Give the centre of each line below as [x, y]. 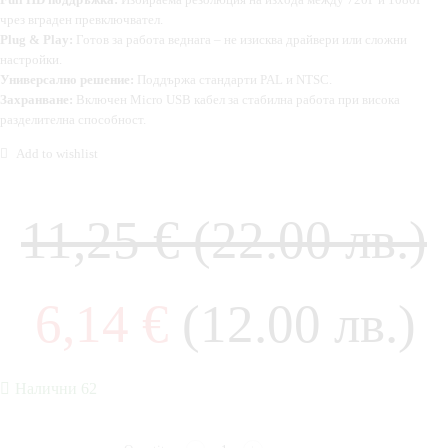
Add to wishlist [57, 154]
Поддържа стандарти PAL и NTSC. [233, 80]
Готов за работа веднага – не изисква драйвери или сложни [240, 40]
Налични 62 [56, 389]
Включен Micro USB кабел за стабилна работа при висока [236, 100]
